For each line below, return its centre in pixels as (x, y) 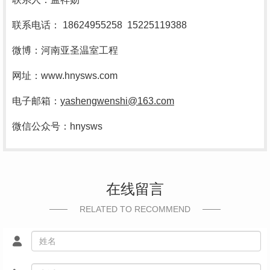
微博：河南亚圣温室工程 (65, 51)
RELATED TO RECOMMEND (135, 209)
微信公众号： (41, 127)
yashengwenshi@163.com (117, 101)
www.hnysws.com (79, 76)
